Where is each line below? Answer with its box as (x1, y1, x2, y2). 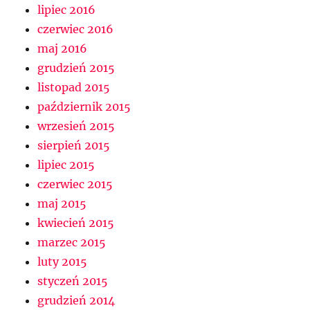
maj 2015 (37, 197, 87, 211)
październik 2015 (37, 100, 131, 114)
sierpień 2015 (37, 138, 111, 153)
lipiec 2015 (37, 158, 95, 172)
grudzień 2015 (37, 61, 116, 75)
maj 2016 (37, 42, 88, 56)
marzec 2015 (37, 235, 107, 250)
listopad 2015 (37, 80, 111, 95)
